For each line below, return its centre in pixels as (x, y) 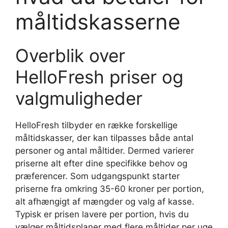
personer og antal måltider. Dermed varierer (105, 151)
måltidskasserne (98, 22)
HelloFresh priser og (99, 77)
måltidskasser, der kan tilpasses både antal (104, 138)
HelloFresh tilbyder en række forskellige (96, 125)
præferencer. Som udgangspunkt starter (97, 176)
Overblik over (70, 56)
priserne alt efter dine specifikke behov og (101, 164)
